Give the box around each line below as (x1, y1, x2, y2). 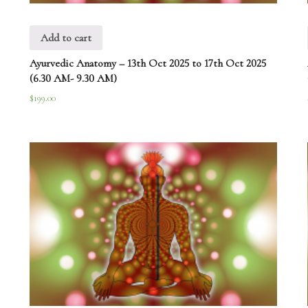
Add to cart (41, 31, 92, 45)
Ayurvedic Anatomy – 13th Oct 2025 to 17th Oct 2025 (30, 56, 267, 70)
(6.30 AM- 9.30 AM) (30, 71, 118, 85)
